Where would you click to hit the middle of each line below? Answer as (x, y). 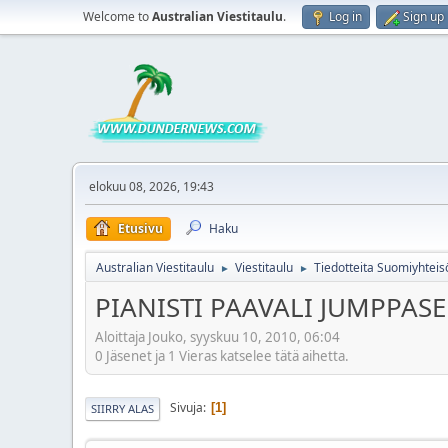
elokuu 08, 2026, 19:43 (151, 186)
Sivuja (186, 408)
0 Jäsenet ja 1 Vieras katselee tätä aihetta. (222, 355)
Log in (345, 16)
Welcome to (117, 16)
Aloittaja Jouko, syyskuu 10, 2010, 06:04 (217, 336)
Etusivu (140, 228)
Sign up (423, 16)
